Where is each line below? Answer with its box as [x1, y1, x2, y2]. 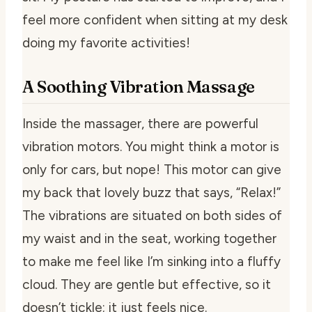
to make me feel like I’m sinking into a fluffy [22, 253, 281, 270]
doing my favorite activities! [22, 34, 190, 51]
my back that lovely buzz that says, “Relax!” [22, 184, 281, 201]
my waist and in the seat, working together [22, 230, 276, 247]
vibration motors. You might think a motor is [22, 138, 279, 155]
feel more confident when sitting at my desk [22, 11, 288, 28]
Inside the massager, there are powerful [22, 115, 258, 132]
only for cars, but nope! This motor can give [22, 161, 281, 178]
